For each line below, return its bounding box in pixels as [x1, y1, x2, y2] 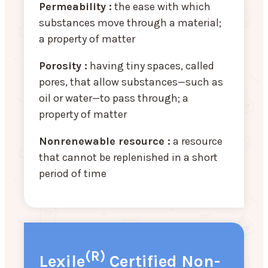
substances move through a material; [39, 16, 221, 29]
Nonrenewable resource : [39, 134, 170, 148]
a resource [170, 134, 223, 148]
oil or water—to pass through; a [39, 91, 188, 105]
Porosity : [39, 59, 87, 72]
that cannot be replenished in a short [39, 150, 218, 164]
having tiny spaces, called [87, 59, 214, 72]
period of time [39, 166, 106, 180]
